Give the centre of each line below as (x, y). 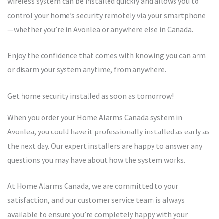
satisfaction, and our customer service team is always (96, 200)
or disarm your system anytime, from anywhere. (87, 70)
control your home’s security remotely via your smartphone (107, 15)
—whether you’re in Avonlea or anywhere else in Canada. (100, 30)
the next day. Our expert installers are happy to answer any (105, 146)
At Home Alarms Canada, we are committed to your (93, 186)
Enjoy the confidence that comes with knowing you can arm (107, 55)
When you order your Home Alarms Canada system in (95, 118)
